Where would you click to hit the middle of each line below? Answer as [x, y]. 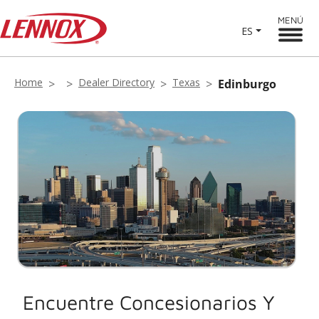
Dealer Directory [116, 82]
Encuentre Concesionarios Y [149, 302]
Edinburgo [247, 84]
